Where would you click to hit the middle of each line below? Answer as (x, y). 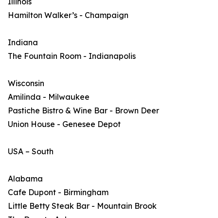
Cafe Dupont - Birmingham (58, 192)
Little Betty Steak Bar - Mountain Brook (82, 206)
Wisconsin (26, 83)
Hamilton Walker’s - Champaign (68, 15)
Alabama (25, 179)
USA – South (31, 151)
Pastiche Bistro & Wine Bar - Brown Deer (83, 110)
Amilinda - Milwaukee (49, 97)
